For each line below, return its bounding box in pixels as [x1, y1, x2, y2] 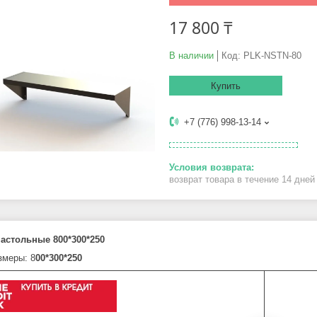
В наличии [169, 50, 214, 62]
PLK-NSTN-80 [243, 50, 301, 62]
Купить [211, 81, 241, 92]
